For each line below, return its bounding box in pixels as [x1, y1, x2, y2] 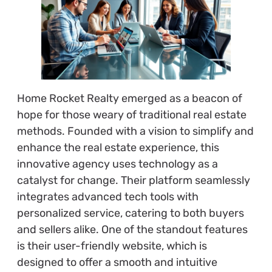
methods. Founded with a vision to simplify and [16, 124, 254, 138]
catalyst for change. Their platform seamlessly [16, 173, 250, 187]
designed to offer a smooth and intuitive [16, 255, 217, 269]
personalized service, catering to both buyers [16, 206, 244, 220]
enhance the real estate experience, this [16, 140, 219, 154]
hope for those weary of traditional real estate [16, 107, 246, 121]
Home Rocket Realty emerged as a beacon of [16, 91, 242, 105]
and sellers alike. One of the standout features [16, 222, 248, 236]
